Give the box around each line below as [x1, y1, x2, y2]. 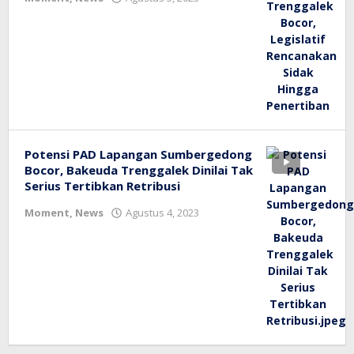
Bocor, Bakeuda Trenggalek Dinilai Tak [24, 162, 253, 178]
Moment [24, 205, 70, 220]
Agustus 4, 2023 [126, 205, 199, 220]
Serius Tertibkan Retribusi [24, 178, 180, 194]
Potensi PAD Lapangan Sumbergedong [24, 146, 252, 162]
